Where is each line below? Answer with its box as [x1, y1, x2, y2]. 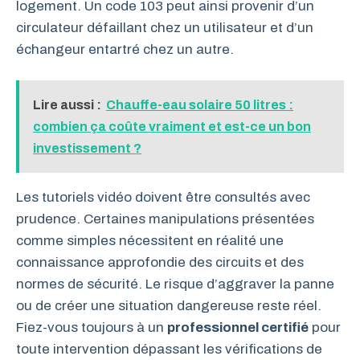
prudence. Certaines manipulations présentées [16, 211, 314, 227]
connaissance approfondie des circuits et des [16, 255, 304, 270]
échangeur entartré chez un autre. [16, 41, 234, 57]
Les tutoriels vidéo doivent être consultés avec [16, 190, 310, 205]
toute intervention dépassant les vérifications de [16, 342, 322, 357]
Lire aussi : [33, 98, 101, 112]
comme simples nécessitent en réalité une [16, 233, 284, 248]
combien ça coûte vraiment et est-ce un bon [33, 120, 311, 133]
